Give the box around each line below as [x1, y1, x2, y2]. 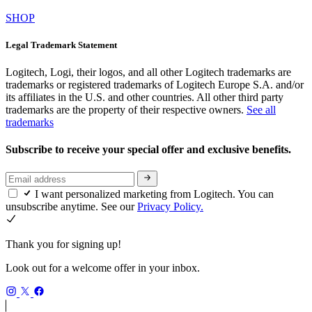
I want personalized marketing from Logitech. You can [35, 187, 274, 200]
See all [247, 103, 276, 116]
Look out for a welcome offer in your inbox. [6, 261, 200, 274]
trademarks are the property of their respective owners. [6, 103, 247, 116]
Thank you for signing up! [6, 237, 121, 250]
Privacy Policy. [137, 200, 203, 212]
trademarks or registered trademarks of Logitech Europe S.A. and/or [6, 78, 304, 91]
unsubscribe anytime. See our [6, 200, 137, 212]
